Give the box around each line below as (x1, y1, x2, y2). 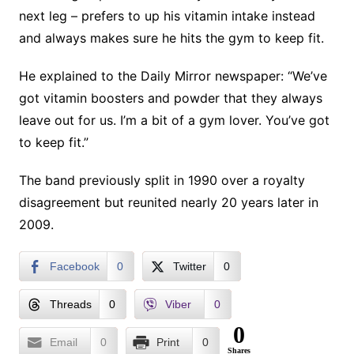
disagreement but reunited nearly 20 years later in (18, 194, 318, 210)
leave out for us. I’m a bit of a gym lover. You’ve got (18, 112, 330, 128)
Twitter (172, 260, 206, 273)
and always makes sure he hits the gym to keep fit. (18, 30, 324, 46)
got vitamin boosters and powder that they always (18, 90, 322, 106)
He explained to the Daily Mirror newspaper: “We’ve (18, 68, 327, 84)
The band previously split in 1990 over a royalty (18, 172, 305, 188)
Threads (49, 298, 92, 311)
